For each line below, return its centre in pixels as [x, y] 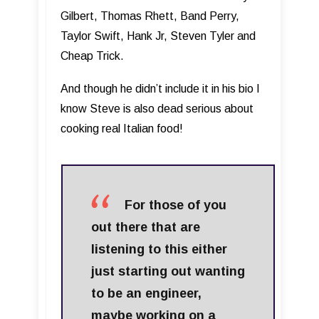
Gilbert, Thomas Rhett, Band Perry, [150, 16]
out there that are [146, 228]
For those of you [176, 205]
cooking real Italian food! [122, 129]
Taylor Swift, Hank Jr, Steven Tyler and [158, 36]
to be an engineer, [146, 294]
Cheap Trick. [92, 56]
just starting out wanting [168, 272]
